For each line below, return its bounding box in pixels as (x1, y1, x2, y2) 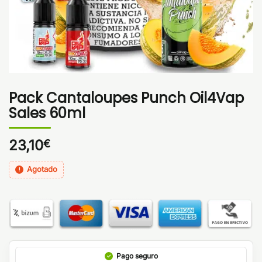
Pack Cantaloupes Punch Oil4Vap (9, 88, 244, 108)
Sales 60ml (9, 103, 85, 123)
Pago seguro (116, 251, 158, 260)
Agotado (27, 164, 57, 174)
